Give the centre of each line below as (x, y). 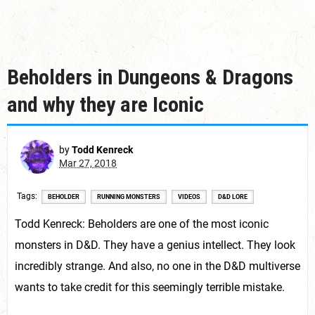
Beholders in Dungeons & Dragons (150, 77)
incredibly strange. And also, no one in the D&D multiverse (157, 266)
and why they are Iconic (105, 104)
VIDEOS (189, 197)
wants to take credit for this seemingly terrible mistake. (150, 287)
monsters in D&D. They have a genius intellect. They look (155, 245)
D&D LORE (233, 197)
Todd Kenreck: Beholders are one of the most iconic (142, 224)
